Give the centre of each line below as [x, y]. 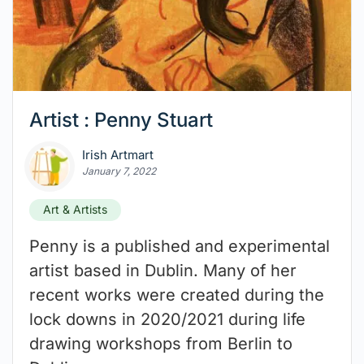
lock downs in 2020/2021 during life [167, 320]
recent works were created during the [177, 295]
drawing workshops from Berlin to [161, 344]
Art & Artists [75, 210]
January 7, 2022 [119, 171]
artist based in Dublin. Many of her [163, 271]
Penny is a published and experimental [180, 247]
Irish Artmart [118, 155]
